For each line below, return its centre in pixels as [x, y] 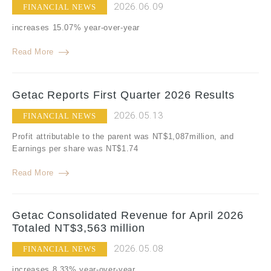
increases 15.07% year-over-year [76, 28]
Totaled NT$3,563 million [79, 228]
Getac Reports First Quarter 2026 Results [123, 95]
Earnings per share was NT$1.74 [75, 148]
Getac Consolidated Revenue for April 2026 [128, 215]
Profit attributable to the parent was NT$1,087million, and [123, 136]
